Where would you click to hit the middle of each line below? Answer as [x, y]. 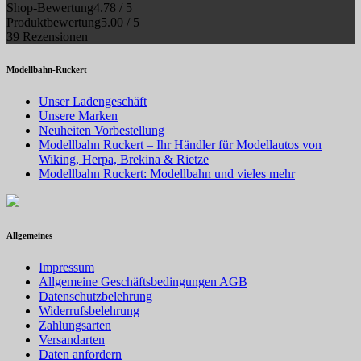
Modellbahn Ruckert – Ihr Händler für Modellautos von [180, 144]
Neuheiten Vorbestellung [102, 130]
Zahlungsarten [75, 325]
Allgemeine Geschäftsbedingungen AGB [143, 281]
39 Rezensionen [47, 36]
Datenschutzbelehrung [95, 296]
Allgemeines [29, 235]
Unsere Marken [78, 115]
